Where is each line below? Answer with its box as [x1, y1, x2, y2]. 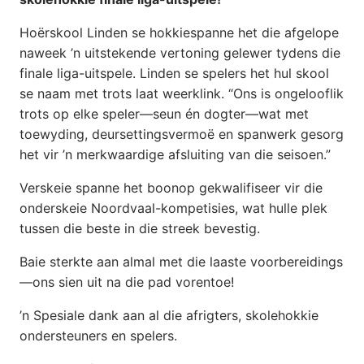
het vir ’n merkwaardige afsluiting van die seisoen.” [19, 146, 331, 163]
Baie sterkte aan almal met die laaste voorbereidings [19, 253, 343, 271]
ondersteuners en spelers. [19, 327, 177, 344]
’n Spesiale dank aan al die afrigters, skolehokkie [19, 307, 318, 324]
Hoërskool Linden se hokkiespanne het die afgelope [19, 24, 339, 41]
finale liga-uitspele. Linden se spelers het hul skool [19, 65, 329, 82]
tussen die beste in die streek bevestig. [19, 220, 260, 237]
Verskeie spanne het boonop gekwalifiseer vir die [19, 180, 323, 197]
